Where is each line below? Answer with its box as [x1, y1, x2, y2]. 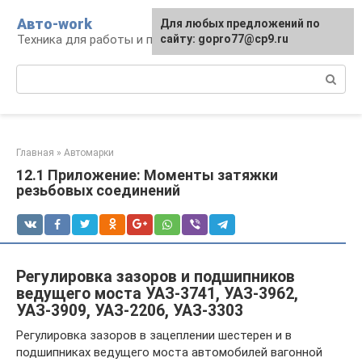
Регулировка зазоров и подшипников [16, 267, 295, 286]
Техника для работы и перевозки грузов [17, 32, 246, 47]
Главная [16, 147, 54, 158]
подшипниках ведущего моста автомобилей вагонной [16, 344, 322, 360]
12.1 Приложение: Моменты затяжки [16, 166, 278, 183]
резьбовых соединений [16, 182, 180, 199]
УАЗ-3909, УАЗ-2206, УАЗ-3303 [16, 301, 243, 320]
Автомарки [64, 147, 114, 158]
